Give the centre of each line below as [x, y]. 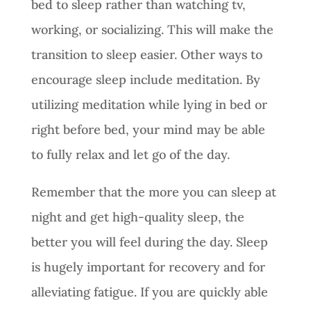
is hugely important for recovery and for [148, 267]
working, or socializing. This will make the [152, 29]
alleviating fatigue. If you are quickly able [149, 292]
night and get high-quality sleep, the [137, 217]
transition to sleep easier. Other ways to [146, 54]
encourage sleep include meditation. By [145, 79]
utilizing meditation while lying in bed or [149, 104]
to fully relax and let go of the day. [132, 154]
